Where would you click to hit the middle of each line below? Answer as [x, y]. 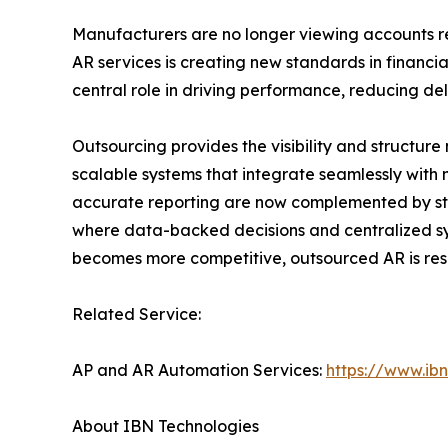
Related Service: [147, 314]
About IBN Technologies [188, 426]
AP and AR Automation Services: [199, 370]
